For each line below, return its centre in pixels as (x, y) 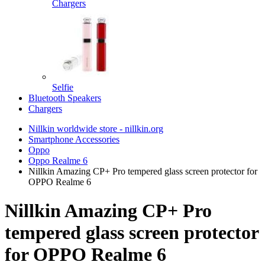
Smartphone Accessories (74, 139)
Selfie (63, 87)
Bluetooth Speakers (65, 98)
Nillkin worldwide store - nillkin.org (96, 129)
